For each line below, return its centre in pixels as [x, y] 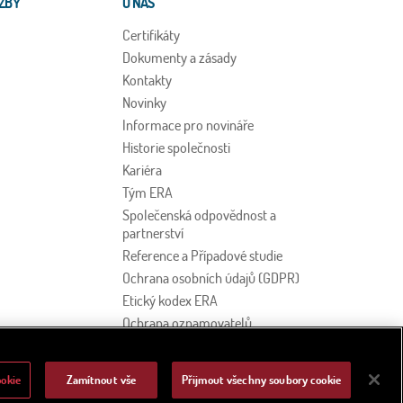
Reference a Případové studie [202, 255]
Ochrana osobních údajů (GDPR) [211, 278]
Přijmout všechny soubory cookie [261, 379]
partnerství [153, 233]
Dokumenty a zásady [179, 57]
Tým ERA [148, 192]
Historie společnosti [176, 147]
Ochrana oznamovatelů [187, 322]
